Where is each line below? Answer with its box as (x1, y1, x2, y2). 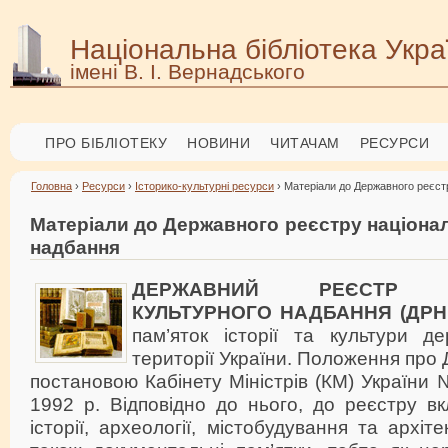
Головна (31, 180, 72, 192)
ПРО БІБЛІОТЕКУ (45, 135, 167, 151)
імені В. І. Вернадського (70, 60, 305, 83)
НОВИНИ (187, 135, 250, 151)
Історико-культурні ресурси (135, 180, 274, 192)
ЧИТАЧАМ (270, 135, 340, 151)
